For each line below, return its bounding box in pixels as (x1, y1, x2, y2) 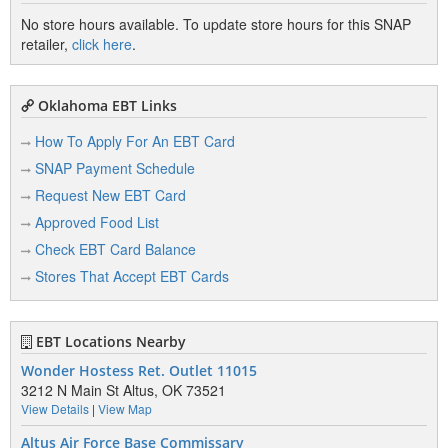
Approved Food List (35, 212, 159, 232)
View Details (21, 400, 89, 417)
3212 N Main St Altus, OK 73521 (21, 380, 226, 400)
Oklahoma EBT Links (34, 96, 177, 115)
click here (72, 34, 132, 54)
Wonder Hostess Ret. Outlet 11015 (21, 362, 257, 380)
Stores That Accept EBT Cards (35, 266, 229, 286)
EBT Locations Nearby (32, 332, 186, 351)
